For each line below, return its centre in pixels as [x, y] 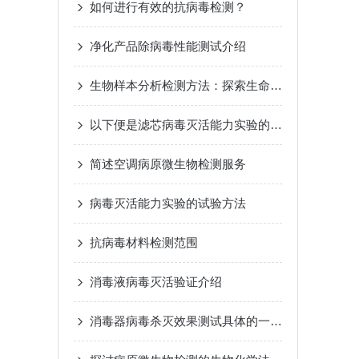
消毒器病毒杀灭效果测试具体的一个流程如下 [276, 321]
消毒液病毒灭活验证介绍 [156, 282]
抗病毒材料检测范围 [144, 242]
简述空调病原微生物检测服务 [168, 164]
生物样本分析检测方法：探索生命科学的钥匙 [276, 85]
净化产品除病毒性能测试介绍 [168, 46]
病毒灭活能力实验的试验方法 [168, 203]
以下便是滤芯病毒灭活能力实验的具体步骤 [276, 125]
